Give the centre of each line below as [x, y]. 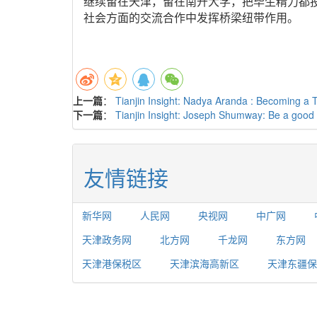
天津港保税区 [112, 264]
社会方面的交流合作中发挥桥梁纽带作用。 [191, 18]
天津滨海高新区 [204, 264]
